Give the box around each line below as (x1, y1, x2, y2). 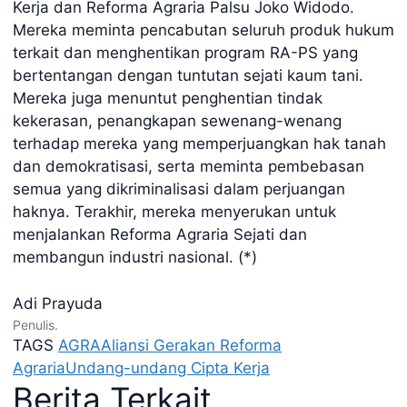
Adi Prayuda (13, 293, 103, 313)
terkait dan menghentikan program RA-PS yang (13, 44, 358, 62)
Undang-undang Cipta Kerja (65, 358, 270, 377)
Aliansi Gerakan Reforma (101, 335, 282, 354)
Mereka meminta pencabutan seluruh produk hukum (13, 21, 394, 39)
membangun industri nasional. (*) (13, 248, 257, 266)
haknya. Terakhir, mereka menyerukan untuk (13, 203, 336, 221)
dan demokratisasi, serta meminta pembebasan (13, 157, 364, 175)
